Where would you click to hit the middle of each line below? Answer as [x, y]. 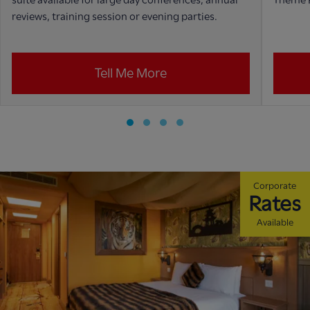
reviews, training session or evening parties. [115, 16]
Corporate [275, 186]
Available [275, 222]
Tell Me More [130, 73]
